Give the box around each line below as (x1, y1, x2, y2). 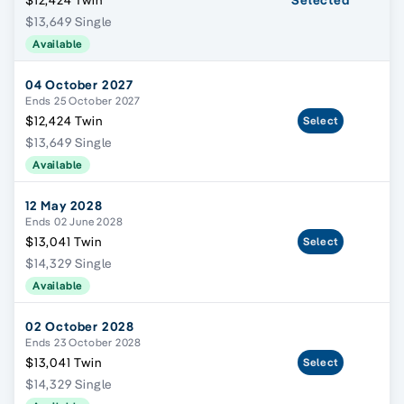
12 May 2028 (25, 197, 103, 215)
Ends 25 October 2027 (25, 94, 141, 108)
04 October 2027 (25, 77, 133, 94)
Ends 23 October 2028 (25, 335, 142, 350)
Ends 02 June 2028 (25, 215, 124, 229)
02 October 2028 (25, 318, 134, 335)
